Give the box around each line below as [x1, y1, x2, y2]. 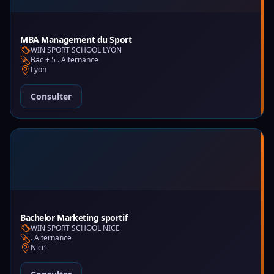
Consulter [31, 91, 72, 102]
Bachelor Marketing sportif [20, 212, 128, 223]
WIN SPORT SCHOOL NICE [31, 223, 120, 233]
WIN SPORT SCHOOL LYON [31, 45, 122, 55]
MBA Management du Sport [20, 34, 132, 45]
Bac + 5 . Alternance [31, 54, 98, 65]
